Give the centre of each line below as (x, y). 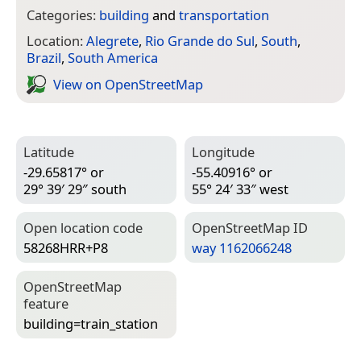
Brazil (44, 58)
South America (113, 58)
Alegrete (112, 41)
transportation (224, 15)
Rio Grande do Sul (200, 41)
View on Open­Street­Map (128, 84)
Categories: (63, 15)
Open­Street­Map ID (250, 228)
